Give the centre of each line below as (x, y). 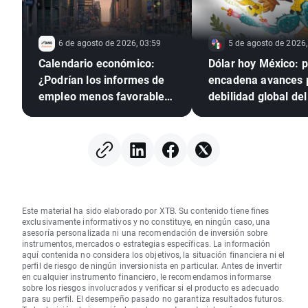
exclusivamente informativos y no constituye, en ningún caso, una (146, 222)
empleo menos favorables (104, 96)
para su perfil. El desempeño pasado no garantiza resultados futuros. (153, 299)
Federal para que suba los (104, 129)
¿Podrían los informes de (102, 80)
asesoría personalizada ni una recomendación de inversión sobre (145, 233)
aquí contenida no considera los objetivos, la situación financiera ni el (154, 255)
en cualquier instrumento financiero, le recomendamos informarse (147, 277)
